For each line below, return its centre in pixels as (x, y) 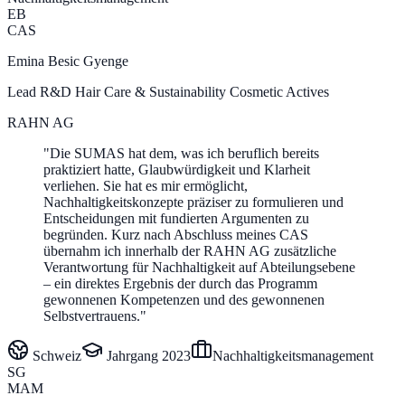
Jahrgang (132, 355)
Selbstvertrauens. (92, 316)
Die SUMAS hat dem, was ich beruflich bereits (184, 153)
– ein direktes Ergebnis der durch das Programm (180, 283)
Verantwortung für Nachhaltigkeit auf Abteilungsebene (199, 267)
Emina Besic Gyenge (68, 61)
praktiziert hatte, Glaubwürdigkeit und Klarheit (177, 169)
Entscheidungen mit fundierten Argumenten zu (176, 218)
